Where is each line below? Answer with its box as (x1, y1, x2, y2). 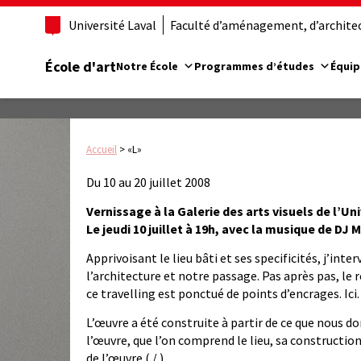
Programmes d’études (194, 58, 314, 73)
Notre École (116, 58, 178, 73)
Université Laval (68, 17, 156, 33)
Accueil (86, 143, 117, 157)
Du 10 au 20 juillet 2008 (86, 174, 210, 191)
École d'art (45, 56, 116, 76)
